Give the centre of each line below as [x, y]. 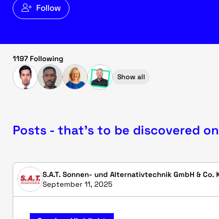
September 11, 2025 [77, 184]
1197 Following [38, 58]
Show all [131, 77]
